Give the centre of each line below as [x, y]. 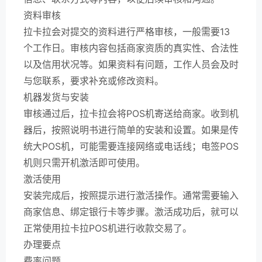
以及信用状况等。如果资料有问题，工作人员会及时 [131, 64]
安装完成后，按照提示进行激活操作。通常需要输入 [131, 195]
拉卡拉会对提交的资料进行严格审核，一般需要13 [127, 32]
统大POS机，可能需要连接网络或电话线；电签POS [131, 146]
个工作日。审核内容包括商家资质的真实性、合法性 [131, 48]
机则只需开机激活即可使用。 [84, 163]
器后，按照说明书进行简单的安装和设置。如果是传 [131, 130]
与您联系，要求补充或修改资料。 [94, 81]
